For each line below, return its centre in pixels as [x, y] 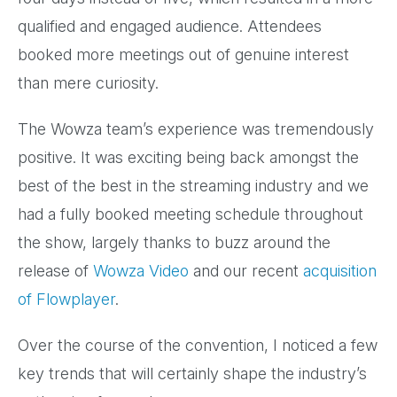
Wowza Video [141, 271]
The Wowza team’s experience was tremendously [196, 129]
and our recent [246, 271]
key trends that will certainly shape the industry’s [192, 374]
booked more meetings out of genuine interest [183, 55]
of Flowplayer [66, 300]
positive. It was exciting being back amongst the [188, 158]
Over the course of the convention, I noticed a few [198, 346]
